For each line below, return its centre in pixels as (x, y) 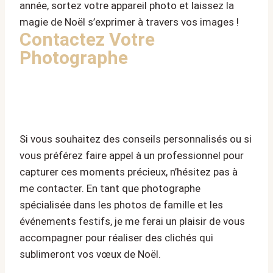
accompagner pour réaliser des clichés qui (116, 238)
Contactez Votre (87, 40)
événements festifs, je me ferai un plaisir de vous (132, 222)
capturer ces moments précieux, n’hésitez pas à (129, 172)
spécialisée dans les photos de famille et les (121, 205)
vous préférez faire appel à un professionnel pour (132, 156)
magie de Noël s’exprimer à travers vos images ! (129, 22)
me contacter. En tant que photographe (110, 189)
